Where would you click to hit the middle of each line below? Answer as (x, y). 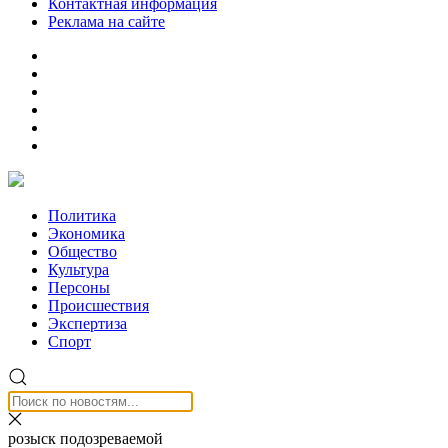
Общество (82, 251)
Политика (82, 215)
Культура (78, 269)
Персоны (79, 287)
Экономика (86, 233)
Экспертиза (87, 323)
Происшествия (98, 305)
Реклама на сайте (106, 21)
